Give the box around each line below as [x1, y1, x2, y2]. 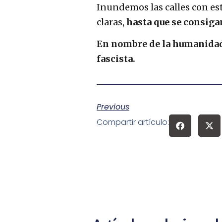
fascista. [97, 53, 135, 65]
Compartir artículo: [97, 116, 169, 128]
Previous [97, 101, 129, 113]
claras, [97, 16, 126, 28]
